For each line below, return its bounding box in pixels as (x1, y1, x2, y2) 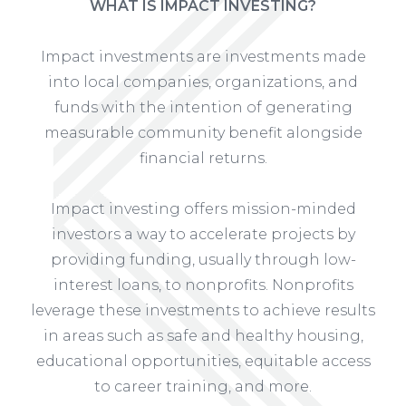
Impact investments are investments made (40, 48, 366, 66)
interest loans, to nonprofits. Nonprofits (53, 276, 353, 295)
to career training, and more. (94, 378, 312, 396)
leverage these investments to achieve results (31, 302, 375, 320)
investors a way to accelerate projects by (51, 226, 355, 244)
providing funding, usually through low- (50, 251, 356, 269)
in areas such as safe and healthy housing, (43, 327, 363, 345)
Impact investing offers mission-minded (50, 200, 356, 218)
